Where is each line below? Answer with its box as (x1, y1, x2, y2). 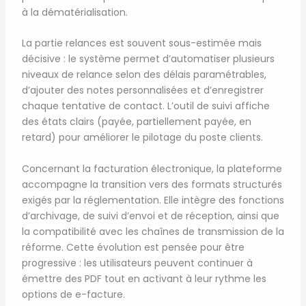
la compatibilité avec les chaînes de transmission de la (21, 224, 284, 238)
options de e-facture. (21, 287, 125, 301)
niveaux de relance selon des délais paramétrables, (21, 68, 266, 82)
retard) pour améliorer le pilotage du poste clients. (21, 130, 263, 145)
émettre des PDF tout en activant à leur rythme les (21, 271, 266, 286)
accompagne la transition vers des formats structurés (21, 177, 282, 191)
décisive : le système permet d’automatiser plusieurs (21, 52, 275, 66)
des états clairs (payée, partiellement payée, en (21, 115, 251, 129)
